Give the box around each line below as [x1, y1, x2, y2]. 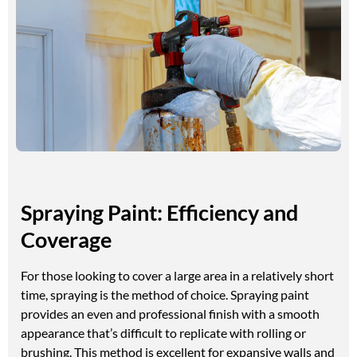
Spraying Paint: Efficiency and [21, 198, 298, 226]
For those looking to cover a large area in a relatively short [21, 267, 334, 283]
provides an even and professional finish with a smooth [21, 305, 320, 321]
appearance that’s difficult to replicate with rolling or [21, 324, 306, 340]
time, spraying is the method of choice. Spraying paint [21, 286, 309, 302]
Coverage [21, 226, 112, 253]
